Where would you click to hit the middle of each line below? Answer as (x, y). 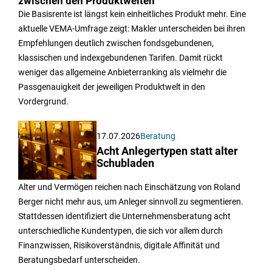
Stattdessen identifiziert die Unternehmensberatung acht (124, 216)
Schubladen (126, 164)
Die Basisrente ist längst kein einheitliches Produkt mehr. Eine (132, 14)
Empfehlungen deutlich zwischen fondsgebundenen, (116, 43)
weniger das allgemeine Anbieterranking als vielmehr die (122, 73)
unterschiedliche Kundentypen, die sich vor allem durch (121, 231)
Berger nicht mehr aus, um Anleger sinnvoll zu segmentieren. (131, 202)
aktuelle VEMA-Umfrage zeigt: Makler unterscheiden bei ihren (132, 29)
